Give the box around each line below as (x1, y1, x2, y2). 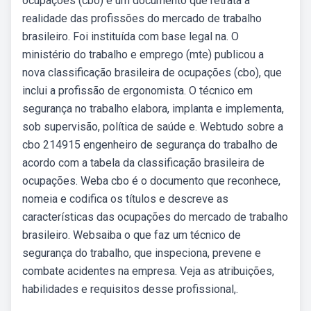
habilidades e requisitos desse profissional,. (22, 283, 238, 296)
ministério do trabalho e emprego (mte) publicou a (22, 48, 264, 61)
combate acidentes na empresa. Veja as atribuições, (22, 264, 274, 278)
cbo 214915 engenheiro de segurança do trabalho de (22, 138, 278, 151)
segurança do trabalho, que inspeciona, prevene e (22, 246, 261, 260)
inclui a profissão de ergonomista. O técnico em (22, 84, 253, 97)
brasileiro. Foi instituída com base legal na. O (22, 30, 239, 43)
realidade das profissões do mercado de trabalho (22, 12, 262, 25)
